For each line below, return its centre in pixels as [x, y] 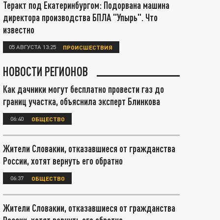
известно [19, 29]
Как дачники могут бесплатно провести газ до [83, 89]
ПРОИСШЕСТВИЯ [88, 47]
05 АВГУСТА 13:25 [32, 47]
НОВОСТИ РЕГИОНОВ [45, 71]
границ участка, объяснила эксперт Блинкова [82, 101]
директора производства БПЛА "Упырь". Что [80, 17]
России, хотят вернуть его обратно [63, 161]
